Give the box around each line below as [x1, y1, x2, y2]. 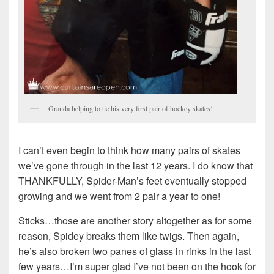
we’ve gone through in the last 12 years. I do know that [18, 158, 253, 173]
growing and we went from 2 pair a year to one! [18, 189, 220, 204]
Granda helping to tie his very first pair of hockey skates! [48, 103, 213, 114]
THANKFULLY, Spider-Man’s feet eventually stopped [18, 174, 246, 188]
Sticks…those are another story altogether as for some [18, 213, 252, 228]
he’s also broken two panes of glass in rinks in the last [18, 244, 251, 259]
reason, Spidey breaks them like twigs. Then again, [18, 229, 239, 243]
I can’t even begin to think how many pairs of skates [18, 143, 240, 158]
